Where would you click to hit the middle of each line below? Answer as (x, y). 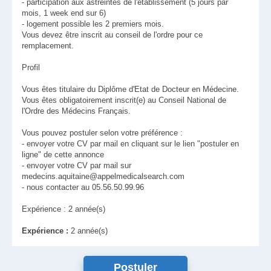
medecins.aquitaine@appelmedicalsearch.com (103, 176)
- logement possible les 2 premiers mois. (93, 24)
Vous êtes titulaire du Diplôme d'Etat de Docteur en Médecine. (130, 89)
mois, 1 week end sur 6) (64, 13)
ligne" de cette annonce (63, 155)
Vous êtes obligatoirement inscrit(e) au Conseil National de (124, 100)
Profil (31, 67)
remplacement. (48, 46)
